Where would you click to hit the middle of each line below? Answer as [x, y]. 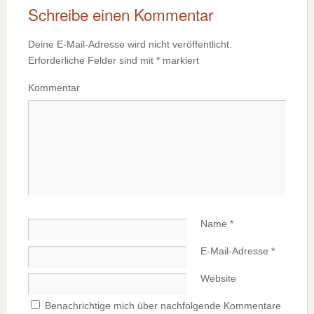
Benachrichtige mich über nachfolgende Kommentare [163, 306]
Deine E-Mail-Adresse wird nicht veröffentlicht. [130, 45]
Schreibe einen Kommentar [121, 14]
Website [218, 279]
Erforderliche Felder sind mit [92, 61]
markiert [179, 61]
